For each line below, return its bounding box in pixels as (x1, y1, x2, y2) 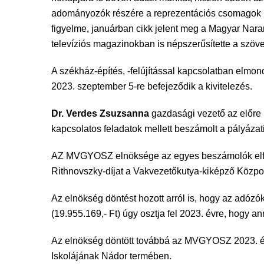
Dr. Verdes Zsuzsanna (51, 108, 149, 118)
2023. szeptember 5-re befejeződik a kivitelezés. (51, 81, 252, 91)
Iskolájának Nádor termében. (51, 251, 171, 261)
